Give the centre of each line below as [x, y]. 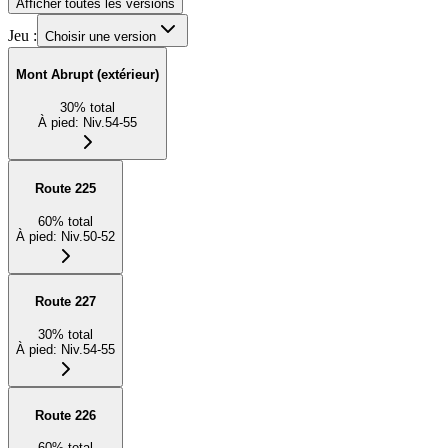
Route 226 [65, 415]
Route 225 [65, 188]
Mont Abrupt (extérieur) [87, 75]
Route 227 [65, 302]
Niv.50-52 [88, 236]
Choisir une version [100, 36]
